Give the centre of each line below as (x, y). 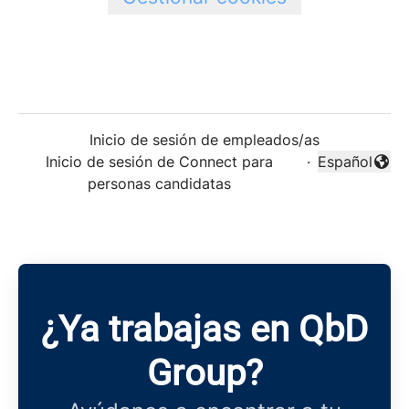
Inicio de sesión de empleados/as (204, 140)
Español (345, 162)
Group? (204, 373)
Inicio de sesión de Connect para (159, 162)
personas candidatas (159, 184)
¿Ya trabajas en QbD (204, 329)
